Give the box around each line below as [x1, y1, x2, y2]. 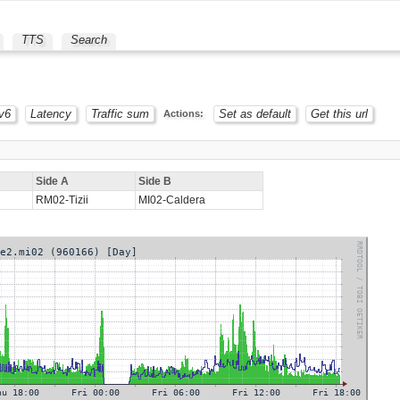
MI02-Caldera [138, 194, 206, 207]
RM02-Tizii [36, 194, 89, 207]
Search [70, 33, 107, 46]
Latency [30, 107, 72, 121]
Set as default [218, 107, 291, 121]
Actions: [163, 107, 204, 119]
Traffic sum [91, 107, 150, 121]
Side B [138, 175, 172, 188]
